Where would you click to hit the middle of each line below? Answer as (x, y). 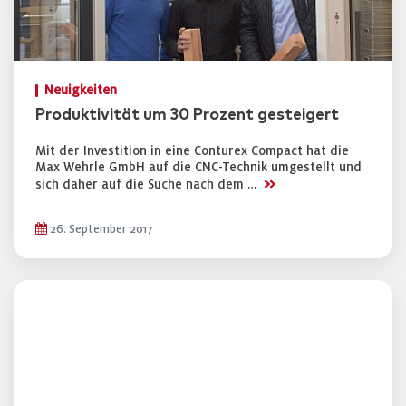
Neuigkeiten (81, 90)
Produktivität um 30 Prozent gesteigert (187, 115)
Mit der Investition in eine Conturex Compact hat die (192, 151)
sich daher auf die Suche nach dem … (148, 184)
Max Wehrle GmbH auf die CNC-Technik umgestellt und (198, 167)
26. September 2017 (100, 229)
